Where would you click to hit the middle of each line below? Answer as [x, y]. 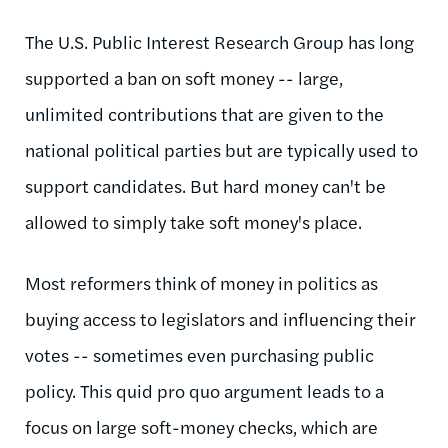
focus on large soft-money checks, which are [201, 426]
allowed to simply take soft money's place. [193, 221]
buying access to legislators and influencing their [220, 318]
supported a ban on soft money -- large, [184, 77]
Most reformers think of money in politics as [201, 282]
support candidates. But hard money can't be [205, 185]
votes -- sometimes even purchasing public [199, 354]
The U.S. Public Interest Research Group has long [219, 41]
